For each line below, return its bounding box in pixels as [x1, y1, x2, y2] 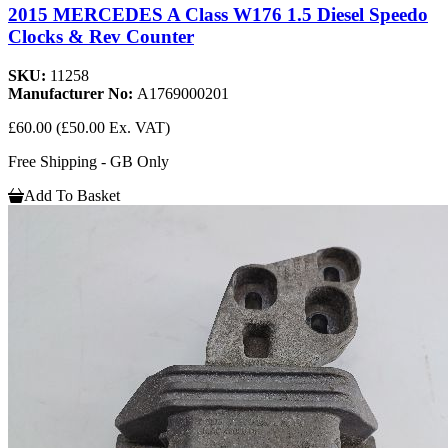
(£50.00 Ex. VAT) [56, 118, 170, 136]
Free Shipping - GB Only [8, 152, 169, 170]
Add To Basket [24, 186, 120, 204]
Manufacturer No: [8, 84, 137, 102]
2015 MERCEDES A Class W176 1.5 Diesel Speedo [8, 3, 428, 25]
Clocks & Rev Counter [8, 25, 194, 47]
